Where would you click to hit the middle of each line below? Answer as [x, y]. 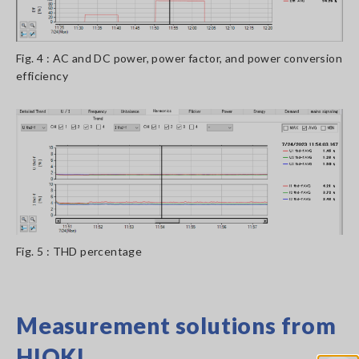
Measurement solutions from [176, 325]
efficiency [42, 76]
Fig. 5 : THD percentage [79, 251]
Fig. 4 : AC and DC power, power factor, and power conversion [179, 58]
